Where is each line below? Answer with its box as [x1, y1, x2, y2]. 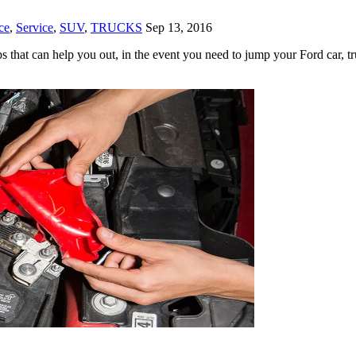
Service [16, 20, 53, 34]
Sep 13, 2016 [145, 20, 212, 34]
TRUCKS [91, 20, 142, 34]
